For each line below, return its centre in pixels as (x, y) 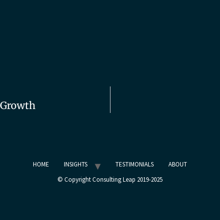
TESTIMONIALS (135, 164)
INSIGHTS (76, 164)
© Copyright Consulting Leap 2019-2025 (110, 179)
